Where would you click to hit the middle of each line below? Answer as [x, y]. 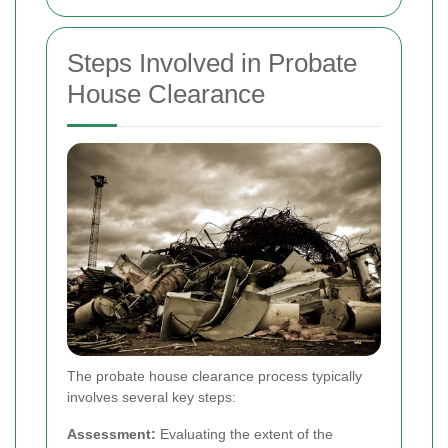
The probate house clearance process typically [214, 376]
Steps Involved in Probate [212, 62]
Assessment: [111, 434]
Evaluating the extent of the [244, 434]
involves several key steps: [151, 397]
